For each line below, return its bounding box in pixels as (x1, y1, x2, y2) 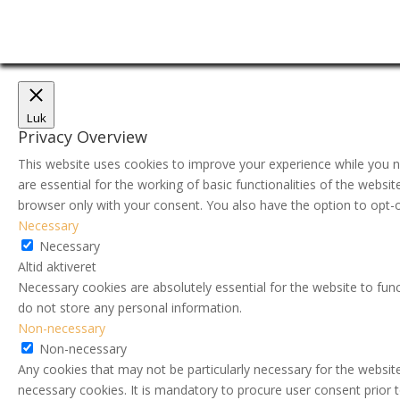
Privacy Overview (18, 126, 147, 148)
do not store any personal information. (18, 299, 242, 317)
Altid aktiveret (18, 258, 96, 276)
